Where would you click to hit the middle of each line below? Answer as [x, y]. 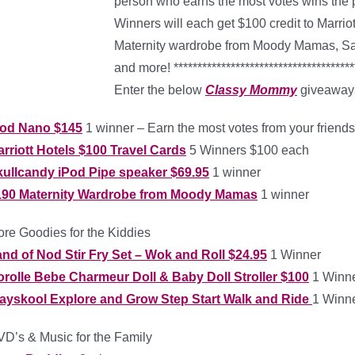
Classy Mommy [251, 90]
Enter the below [160, 90]
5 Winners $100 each [248, 150]
